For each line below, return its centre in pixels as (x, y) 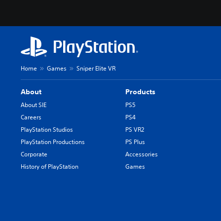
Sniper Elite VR (96, 68)
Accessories (142, 154)
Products (141, 92)
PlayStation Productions (53, 142)
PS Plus (135, 142)
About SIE (34, 105)
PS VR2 (135, 129)
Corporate (34, 154)
